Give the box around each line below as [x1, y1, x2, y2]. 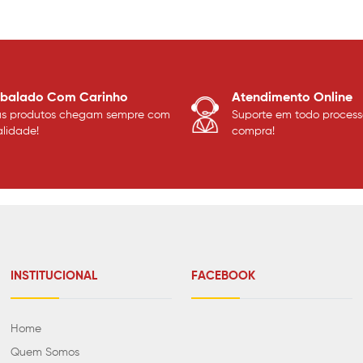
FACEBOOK [190, 270, 255, 283]
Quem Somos [11, 347, 80, 359]
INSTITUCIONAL [11, 270, 98, 283]
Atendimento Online [232, 92, 352, 105]
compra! [232, 126, 275, 138]
